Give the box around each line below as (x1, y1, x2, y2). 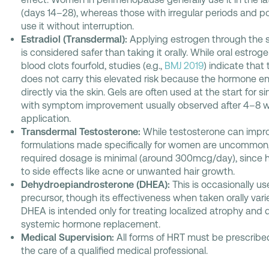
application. (21, 113, 71, 124)
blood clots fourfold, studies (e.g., (21, 60, 165, 71)
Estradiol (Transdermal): (21, 34, 127, 45)
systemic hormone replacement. (21, 219, 160, 230)
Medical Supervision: (21, 232, 114, 243)
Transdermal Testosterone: (21, 126, 141, 138)
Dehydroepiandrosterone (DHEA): (21, 179, 170, 190)
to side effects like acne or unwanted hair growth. (21, 166, 235, 177)
